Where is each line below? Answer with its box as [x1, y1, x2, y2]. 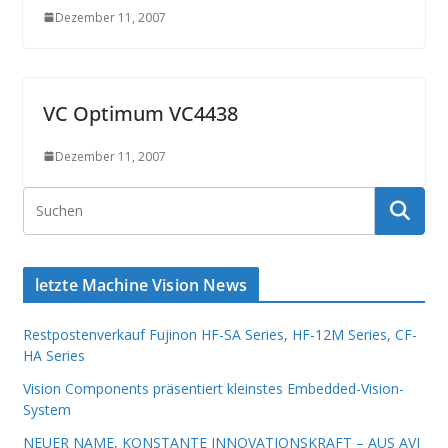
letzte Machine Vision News [34, 273, 247, 296]
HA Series [22, 345, 85, 365]
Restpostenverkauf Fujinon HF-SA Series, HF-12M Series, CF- [22, 324, 417, 344]
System [22, 399, 71, 419]
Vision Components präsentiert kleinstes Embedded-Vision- [22, 378, 404, 398]
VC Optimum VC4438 [42, 99, 238, 127]
